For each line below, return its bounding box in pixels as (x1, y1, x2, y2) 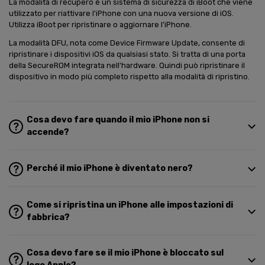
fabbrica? (27, 212, 70, 222)
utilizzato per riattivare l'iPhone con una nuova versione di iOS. (9, 8, 234, 18)
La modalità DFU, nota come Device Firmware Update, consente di (9, 38, 245, 48)
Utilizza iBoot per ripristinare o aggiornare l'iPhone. (9, 20, 192, 29)
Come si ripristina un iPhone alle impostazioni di (27, 199, 234, 210)
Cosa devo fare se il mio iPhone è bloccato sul (27, 247, 224, 258)
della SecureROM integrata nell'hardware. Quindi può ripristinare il (9, 61, 245, 70)
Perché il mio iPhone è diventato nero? (27, 163, 193, 174)
